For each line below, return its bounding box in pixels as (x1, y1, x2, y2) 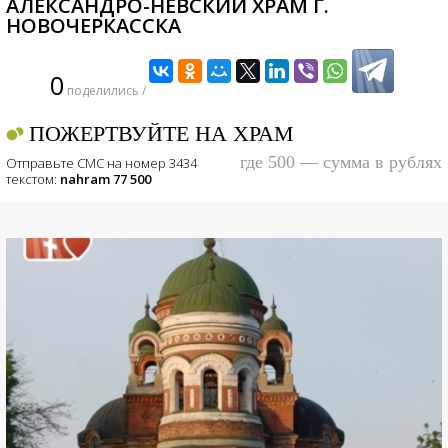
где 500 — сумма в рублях (240, 152, 442, 172)
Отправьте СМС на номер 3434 (6, 154, 197, 172)
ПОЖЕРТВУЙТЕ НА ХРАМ (29, 121, 294, 146)
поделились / (63, 82, 146, 99)
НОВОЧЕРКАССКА (6, 12, 181, 39)
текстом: (6, 170, 60, 188)
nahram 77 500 (60, 170, 151, 188)
